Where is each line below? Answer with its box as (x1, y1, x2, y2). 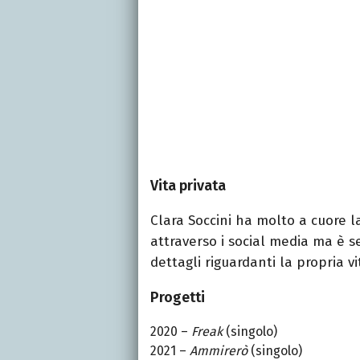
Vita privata (150, 176, 226, 194)
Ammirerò (190, 342, 247, 358)
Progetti (150, 288, 205, 306)
